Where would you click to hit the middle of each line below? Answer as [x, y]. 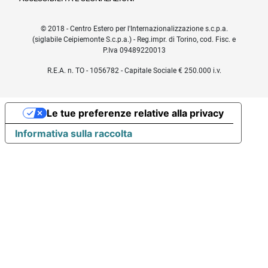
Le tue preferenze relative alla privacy [135, 113]
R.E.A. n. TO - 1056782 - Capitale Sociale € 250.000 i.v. [134, 71]
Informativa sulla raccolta [74, 134]
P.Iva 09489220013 [134, 51]
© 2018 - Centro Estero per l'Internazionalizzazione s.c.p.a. [134, 29]
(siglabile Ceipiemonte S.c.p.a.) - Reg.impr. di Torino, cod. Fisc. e [134, 40]
